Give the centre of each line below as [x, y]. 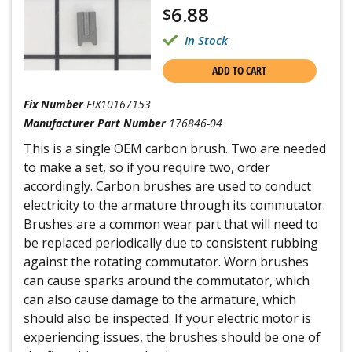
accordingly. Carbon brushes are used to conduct [167, 186]
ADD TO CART [240, 70]
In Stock [206, 40]
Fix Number [53, 104]
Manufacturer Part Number [95, 123]
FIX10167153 [119, 104]
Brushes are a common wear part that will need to [171, 224]
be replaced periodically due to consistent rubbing [171, 243]
